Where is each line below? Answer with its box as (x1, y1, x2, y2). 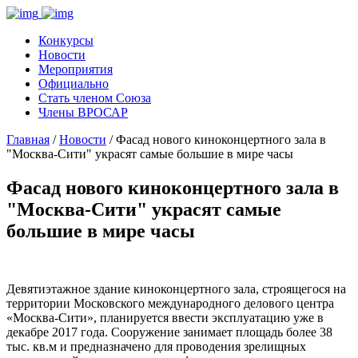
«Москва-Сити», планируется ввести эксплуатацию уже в (6, 310, 324, 324)
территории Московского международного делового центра (6, 296, 334, 310)
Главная (6, 133, 50, 146)
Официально (38, 77, 109, 90)
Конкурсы (38, 34, 93, 47)
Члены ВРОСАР (38, 105, 128, 119)
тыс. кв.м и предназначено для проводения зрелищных (6, 339, 306, 353)
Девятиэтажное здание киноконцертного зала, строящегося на (6, 281, 346, 296)
